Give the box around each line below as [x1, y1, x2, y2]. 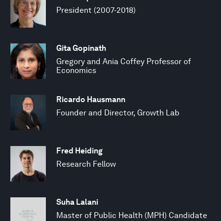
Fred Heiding [56, 146, 103, 155]
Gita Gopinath [56, 43, 106, 53]
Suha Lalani [56, 197, 98, 207]
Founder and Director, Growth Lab [56, 108, 180, 117]
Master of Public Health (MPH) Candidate [56, 210, 207, 220]
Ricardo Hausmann [56, 94, 125, 104]
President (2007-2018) [56, 5, 136, 15]
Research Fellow [56, 159, 116, 169]
